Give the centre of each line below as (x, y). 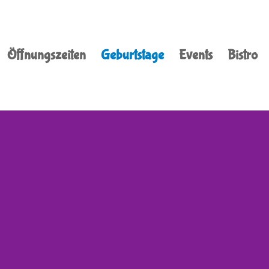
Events (195, 55)
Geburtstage (132, 55)
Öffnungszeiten (46, 55)
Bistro (242, 55)
